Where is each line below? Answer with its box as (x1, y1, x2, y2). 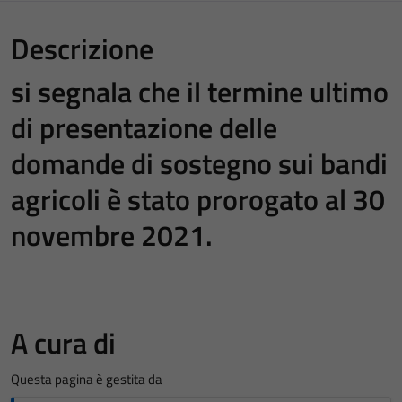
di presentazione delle (11, 106, 277, 149)
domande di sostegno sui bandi (11, 142, 388, 185)
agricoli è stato (11, 178, 197, 221)
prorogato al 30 (197, 178, 385, 221)
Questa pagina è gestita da (11, 369, 162, 389)
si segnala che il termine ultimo (11, 70, 389, 113)
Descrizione (11, 27, 153, 70)
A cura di (11, 321, 116, 364)
